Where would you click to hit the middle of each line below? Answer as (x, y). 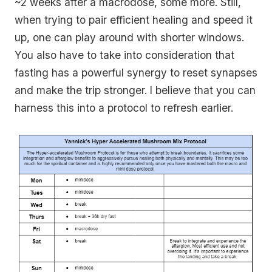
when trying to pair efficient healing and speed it (134, 19)
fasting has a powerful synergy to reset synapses (136, 72)
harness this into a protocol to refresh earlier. (124, 107)
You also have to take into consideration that (124, 55)
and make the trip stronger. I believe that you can (135, 90)
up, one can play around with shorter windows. (129, 37)
